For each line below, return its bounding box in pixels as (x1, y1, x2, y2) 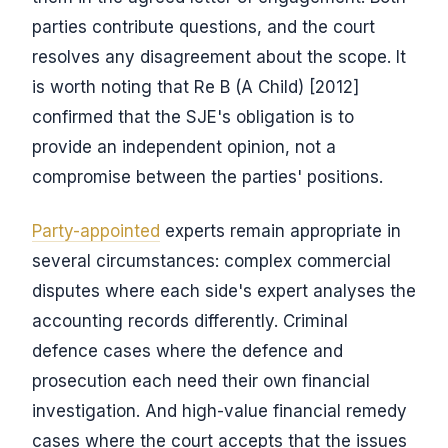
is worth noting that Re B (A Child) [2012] (32, 77, 359, 97)
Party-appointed (32, 221, 160, 241)
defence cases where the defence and (32, 341, 343, 361)
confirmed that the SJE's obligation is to (32, 107, 354, 127)
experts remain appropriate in (160, 221, 401, 241)
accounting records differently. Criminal (32, 311, 348, 331)
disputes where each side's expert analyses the (32, 281, 416, 301)
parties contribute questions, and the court (32, 17, 375, 37)
